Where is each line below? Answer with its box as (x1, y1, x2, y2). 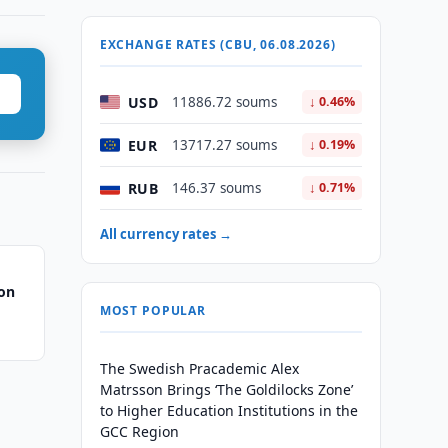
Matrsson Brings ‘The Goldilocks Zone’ (99, 380, 353, 399)
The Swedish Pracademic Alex (99, 359, 299, 378)
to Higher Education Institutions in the (99, 401, 358, 420)
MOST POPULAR (99, 302, 206, 319)
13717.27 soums (171, 136, 277, 154)
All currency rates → (99, 225, 232, 243)
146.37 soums (171, 179, 261, 197)
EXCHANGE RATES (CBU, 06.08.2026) (99, 36, 336, 53)
